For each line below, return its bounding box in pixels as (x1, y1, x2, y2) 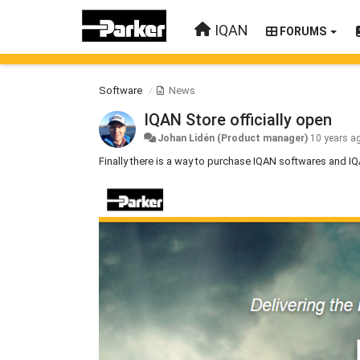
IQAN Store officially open (144, 110, 332, 129)
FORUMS (277, 25, 329, 38)
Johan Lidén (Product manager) (157, 133, 309, 144)
